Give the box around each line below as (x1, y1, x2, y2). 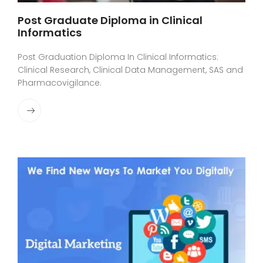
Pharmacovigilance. (18, 76, 102, 89)
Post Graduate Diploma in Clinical (18, 12, 203, 28)
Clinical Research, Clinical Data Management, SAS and (18, 63, 243, 76)
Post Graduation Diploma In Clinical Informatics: (18, 50, 218, 63)
